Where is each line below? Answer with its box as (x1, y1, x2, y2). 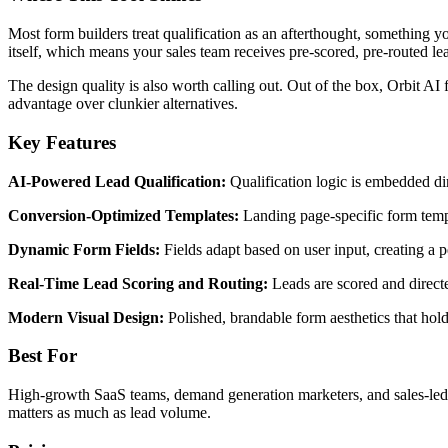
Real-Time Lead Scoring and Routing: (8, 274, 268, 292)
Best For (8, 345, 77, 367)
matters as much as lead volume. (8, 404, 211, 421)
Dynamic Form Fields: (8, 240, 160, 258)
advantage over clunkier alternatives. (8, 95, 238, 113)
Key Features (8, 131, 116, 153)
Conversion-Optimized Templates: (8, 206, 239, 224)
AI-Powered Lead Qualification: (8, 172, 226, 190)
